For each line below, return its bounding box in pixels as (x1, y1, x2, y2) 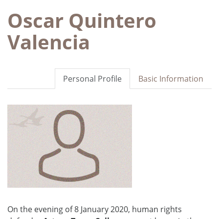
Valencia (7, 28, 90, 55)
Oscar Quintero (7, 6, 156, 34)
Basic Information (138, 73, 203, 84)
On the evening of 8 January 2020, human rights (7, 203, 182, 215)
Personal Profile (63, 73, 122, 84)
